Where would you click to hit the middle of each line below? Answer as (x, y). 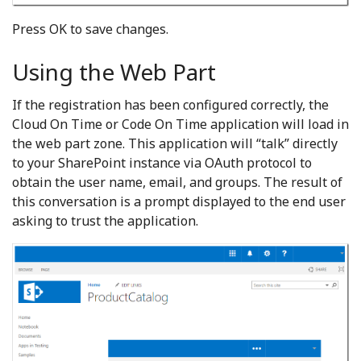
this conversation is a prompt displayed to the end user (179, 202)
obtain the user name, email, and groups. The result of (177, 183)
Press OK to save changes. (90, 29)
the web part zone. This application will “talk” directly (175, 144)
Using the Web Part (114, 72)
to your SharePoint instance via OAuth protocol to (162, 163)
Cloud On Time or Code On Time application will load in (180, 124)
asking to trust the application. (105, 221)
